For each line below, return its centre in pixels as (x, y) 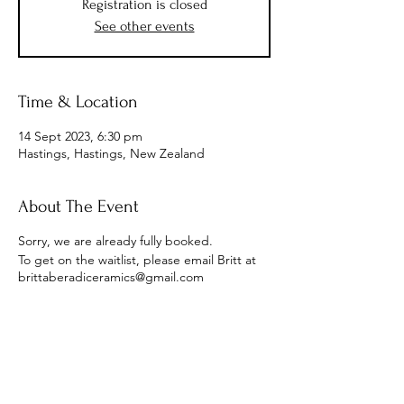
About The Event (78, 207)
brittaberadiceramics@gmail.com (111, 277)
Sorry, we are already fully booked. (115, 241)
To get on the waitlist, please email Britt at (137, 260)
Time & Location (78, 102)
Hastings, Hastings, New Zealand (111, 153)
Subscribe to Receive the (146, 381)
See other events (144, 26)
